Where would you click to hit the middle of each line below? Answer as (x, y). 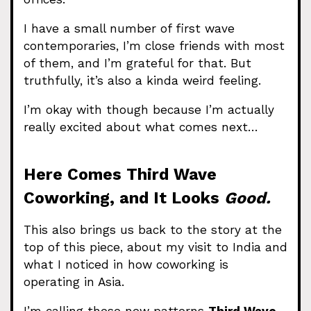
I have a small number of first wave (129, 29)
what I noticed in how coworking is (126, 265)
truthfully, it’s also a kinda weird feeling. (142, 81)
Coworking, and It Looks (124, 197)
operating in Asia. (74, 282)
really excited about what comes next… (141, 127)
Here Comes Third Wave (120, 174)
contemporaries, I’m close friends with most (154, 46)
